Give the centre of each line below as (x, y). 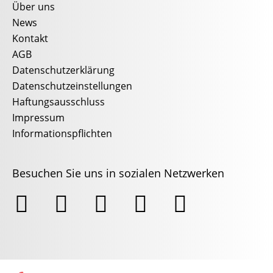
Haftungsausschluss (58, 101)
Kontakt (30, 38)
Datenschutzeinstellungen (72, 86)
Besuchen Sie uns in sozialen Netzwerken (118, 173)
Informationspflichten (62, 133)
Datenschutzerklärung (63, 70)
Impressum (38, 117)
